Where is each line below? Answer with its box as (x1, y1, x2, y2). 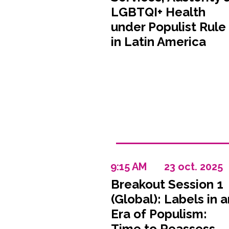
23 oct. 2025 (164, 161, 223, 173)
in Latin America (110, 34, 206, 49)
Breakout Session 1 (110, 177, 223, 192)
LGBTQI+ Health (110, 5, 205, 19)
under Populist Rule (110, 19, 226, 34)
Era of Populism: (110, 207, 207, 221)
